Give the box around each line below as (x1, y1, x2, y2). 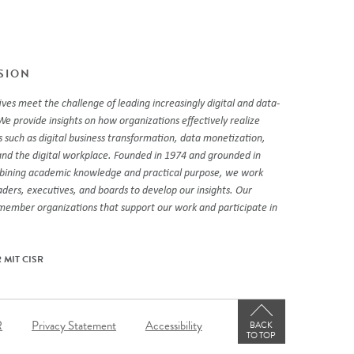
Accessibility (145, 316, 202, 334)
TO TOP (247, 328, 277, 342)
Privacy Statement (32, 316, 116, 334)
